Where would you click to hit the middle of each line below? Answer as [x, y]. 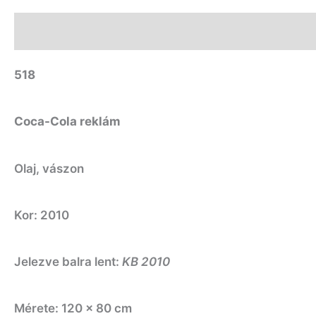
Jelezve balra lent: [68, 262]
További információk [126, 31]
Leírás [32, 31]
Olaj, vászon [49, 168]
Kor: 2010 [42, 215]
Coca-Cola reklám [67, 122]
